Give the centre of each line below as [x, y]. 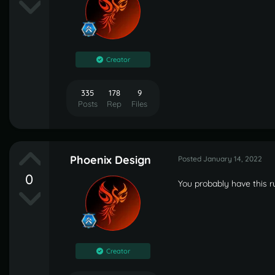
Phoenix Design [110, 160]
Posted [191, 158]
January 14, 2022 [233, 158]
